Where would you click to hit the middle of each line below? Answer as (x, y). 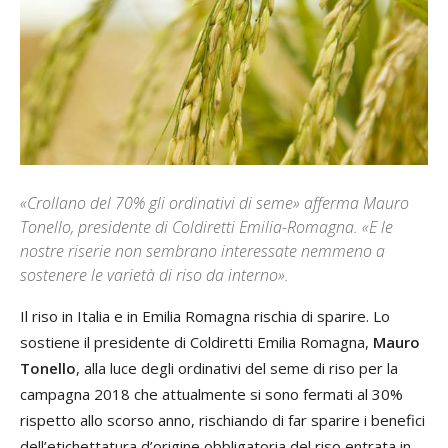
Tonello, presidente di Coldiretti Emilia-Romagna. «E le (206, 226)
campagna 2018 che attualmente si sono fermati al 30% (211, 393)
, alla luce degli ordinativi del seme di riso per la (237, 367)
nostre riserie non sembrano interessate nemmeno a (202, 250)
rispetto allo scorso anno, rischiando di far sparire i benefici (222, 419)
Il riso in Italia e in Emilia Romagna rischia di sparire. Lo (205, 315)
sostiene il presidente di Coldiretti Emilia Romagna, (196, 341)
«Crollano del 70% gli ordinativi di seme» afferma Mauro (214, 202)
